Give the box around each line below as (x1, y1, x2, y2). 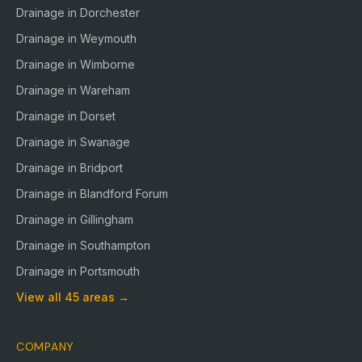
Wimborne (80, 57, 135, 71)
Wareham (80, 83, 130, 97)
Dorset (80, 109, 116, 123)
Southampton (80, 238, 150, 252)
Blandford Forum (80, 187, 168, 200)
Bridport (80, 161, 123, 175)
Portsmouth (80, 264, 140, 278)
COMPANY (16, 339, 74, 354)
